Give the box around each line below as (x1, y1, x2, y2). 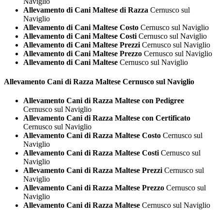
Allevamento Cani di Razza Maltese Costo (23, 131, 161, 139)
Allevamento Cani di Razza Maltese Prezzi (23, 166, 162, 174)
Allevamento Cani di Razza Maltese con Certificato (23, 113, 190, 122)
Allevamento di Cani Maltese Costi (23, 32, 137, 41)
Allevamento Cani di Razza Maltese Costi (23, 148, 159, 157)
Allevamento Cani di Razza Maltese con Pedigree (23, 96, 184, 105)
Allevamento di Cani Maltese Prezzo (23, 49, 142, 58)
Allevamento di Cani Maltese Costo (23, 23, 139, 32)
